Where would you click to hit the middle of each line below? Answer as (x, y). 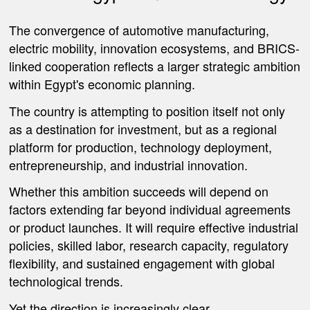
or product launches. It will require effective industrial (154, 227)
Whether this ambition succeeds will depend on (139, 191)
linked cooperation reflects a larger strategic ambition (155, 66)
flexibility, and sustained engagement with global (142, 263)
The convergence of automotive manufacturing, (139, 30)
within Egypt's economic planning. (102, 84)
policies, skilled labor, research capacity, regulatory (149, 245)
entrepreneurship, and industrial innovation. (129, 164)
